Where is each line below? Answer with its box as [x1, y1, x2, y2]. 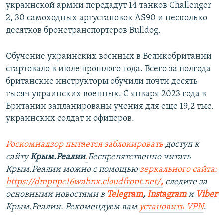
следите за [163, 177, 207, 187]
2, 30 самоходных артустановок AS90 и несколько [6, 13, 207, 23]
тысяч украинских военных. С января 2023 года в [6, 89, 206, 99]
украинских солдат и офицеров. [6, 113, 134, 123]
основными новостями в [6, 189, 107, 199]
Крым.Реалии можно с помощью [6, 164, 140, 174]
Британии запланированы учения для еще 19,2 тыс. [6, 101, 214, 111]
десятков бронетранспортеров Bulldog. [6, 25, 161, 35]
